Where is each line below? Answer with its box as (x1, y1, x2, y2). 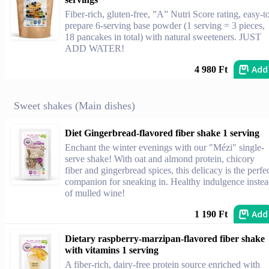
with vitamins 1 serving (65, 245, 159, 255)
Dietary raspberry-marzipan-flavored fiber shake (65, 234, 265, 244)
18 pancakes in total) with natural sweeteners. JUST (65, 32, 261, 42)
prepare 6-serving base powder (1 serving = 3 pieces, (65, 20, 265, 31)
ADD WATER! (65, 43, 124, 53)
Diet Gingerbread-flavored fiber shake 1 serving (65, 128, 259, 138)
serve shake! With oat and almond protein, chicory (65, 154, 255, 164)
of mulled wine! (65, 188, 125, 198)
